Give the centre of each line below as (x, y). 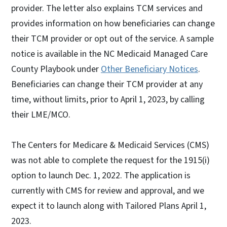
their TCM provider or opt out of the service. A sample (112, 39)
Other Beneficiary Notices (149, 69)
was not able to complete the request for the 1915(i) (110, 160)
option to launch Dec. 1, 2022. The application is (101, 175)
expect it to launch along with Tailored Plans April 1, (109, 206)
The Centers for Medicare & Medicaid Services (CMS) (110, 145)
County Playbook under (56, 69)
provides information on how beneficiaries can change (113, 23)
